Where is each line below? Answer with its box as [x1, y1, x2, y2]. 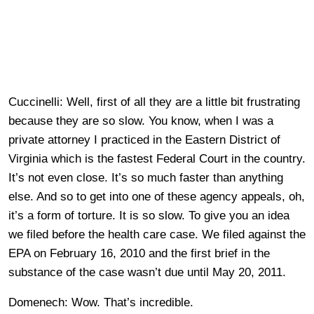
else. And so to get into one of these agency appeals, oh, [8, 190, 305, 203]
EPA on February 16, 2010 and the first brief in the [8, 247, 270, 260]
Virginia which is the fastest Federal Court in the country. [8, 152, 306, 165]
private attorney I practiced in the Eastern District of [8, 133, 280, 146]
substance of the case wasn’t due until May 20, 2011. [8, 266, 286, 279]
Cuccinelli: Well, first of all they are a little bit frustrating [8, 95, 300, 109]
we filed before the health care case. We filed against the [8, 228, 306, 241]
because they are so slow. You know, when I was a [8, 114, 273, 128]
